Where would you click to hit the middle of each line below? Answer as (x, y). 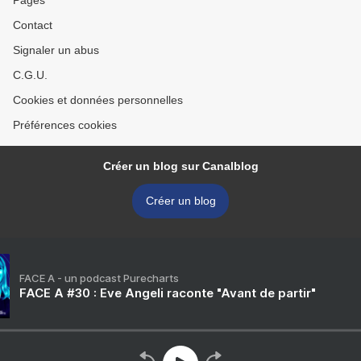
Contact (33, 25)
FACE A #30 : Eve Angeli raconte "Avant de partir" (168, 293)
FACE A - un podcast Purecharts (99, 278)
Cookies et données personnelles (98, 100)
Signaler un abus (56, 50)
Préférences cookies (65, 125)
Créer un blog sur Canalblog (180, 166)
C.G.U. (30, 75)
